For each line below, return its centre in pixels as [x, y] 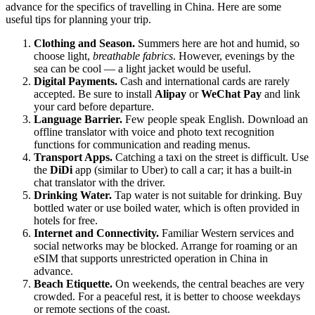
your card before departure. [94, 107]
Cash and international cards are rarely [204, 82]
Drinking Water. [73, 195]
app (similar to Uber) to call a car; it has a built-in [182, 170]
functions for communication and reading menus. [142, 145]
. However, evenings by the [234, 56]
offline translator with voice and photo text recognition [154, 132]
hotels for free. [66, 221]
